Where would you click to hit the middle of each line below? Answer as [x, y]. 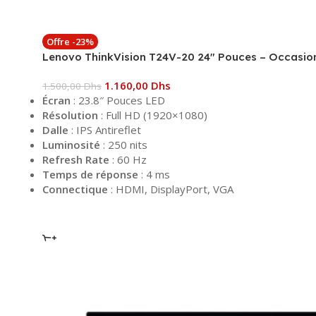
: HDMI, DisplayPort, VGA [171, 189]
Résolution [70, 115]
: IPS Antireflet [105, 129]
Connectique [75, 189]
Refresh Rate [76, 159]
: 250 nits [124, 144]
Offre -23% [70, 41]
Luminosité [71, 144]
